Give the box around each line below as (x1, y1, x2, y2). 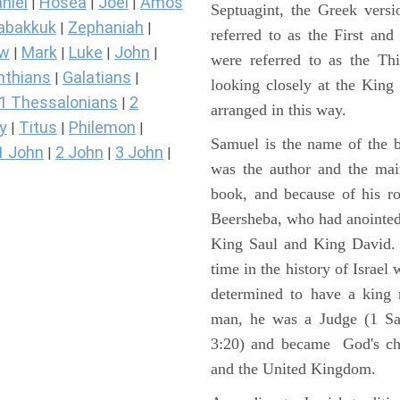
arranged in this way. (211, 100, 346, 119)
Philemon (69, 118, 136, 137)
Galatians (62, 68, 131, 87)
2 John (55, 143, 104, 162)
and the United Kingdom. (211, 359, 376, 378)
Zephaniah (68, 18, 144, 37)
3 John (115, 143, 163, 162)
